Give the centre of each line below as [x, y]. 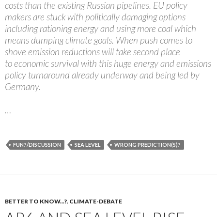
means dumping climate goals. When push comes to [99, 40]
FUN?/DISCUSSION [37, 145]
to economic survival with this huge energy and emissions [108, 63]
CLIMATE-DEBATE [96, 201]
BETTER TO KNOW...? [36, 201]
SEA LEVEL [88, 145]
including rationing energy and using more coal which [101, 29]
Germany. [23, 87]
